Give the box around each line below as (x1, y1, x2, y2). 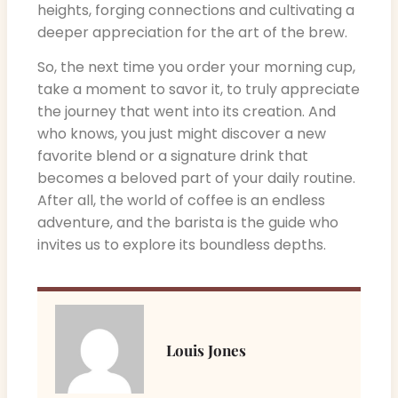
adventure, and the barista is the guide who (37, 212, 338, 234)
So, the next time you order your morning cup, (37, 57, 355, 78)
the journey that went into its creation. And (37, 101, 336, 123)
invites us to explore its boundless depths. (37, 235, 326, 256)
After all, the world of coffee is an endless (37, 190, 325, 211)
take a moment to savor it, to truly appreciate (37, 79, 360, 100)
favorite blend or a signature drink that (37, 146, 308, 167)
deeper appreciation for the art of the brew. (37, 21, 347, 43)
